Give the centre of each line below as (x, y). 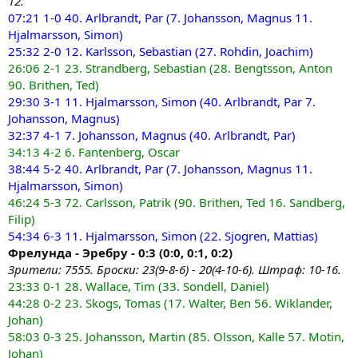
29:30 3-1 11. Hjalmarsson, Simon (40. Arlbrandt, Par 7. (162, 101)
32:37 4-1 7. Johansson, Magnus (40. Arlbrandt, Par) (152, 135)
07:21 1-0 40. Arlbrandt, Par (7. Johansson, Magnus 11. (160, 17)
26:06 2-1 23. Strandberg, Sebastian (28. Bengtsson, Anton (170, 68)
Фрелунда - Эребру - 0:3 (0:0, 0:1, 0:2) (120, 252)
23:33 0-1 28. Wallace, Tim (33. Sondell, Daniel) (139, 286)
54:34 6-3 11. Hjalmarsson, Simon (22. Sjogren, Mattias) (163, 235)
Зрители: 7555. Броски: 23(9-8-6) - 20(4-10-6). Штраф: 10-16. (175, 269)
